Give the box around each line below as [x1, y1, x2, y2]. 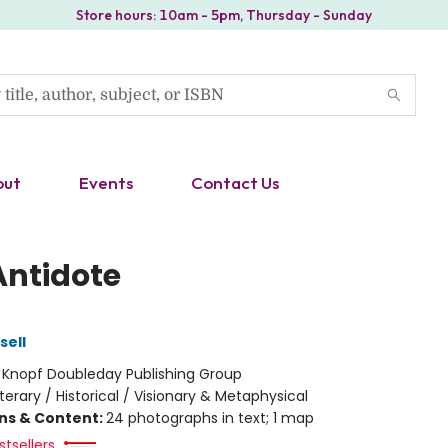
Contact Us [191, 172, 279, 193]
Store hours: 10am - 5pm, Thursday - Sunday [76, 6, 372, 24]
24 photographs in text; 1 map [105, 408, 314, 428]
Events [79, 172, 133, 193]
